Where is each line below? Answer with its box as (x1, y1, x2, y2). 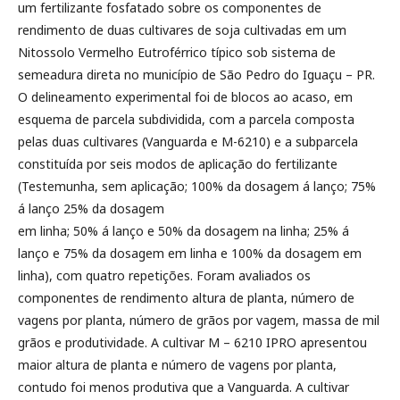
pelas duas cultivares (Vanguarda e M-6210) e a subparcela (18, 132, 358, 150)
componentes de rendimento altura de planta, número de (18, 288, 354, 306)
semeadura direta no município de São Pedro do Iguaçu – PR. (18, 65, 375, 83)
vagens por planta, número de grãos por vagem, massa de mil (18, 311, 379, 329)
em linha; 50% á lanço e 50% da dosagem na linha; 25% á (18, 221, 349, 239)
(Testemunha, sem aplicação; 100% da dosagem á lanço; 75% (18, 177, 376, 195)
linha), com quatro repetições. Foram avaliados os (18, 266, 311, 284)
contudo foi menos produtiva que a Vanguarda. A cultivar (18, 378, 349, 396)
